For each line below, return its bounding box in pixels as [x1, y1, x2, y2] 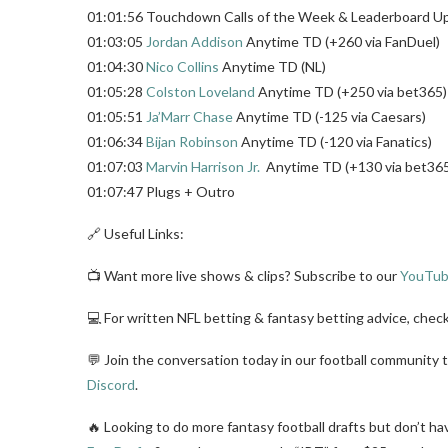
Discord [87, 375, 135, 393]
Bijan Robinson [146, 132, 238, 150]
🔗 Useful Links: [87, 224, 184, 242]
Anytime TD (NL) [219, 57, 326, 75]
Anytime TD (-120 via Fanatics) [238, 132, 432, 150]
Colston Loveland [146, 82, 255, 100]
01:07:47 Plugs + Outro [87, 182, 235, 200]
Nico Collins [146, 57, 219, 75]
